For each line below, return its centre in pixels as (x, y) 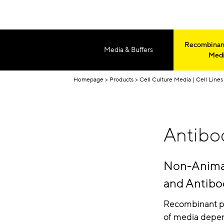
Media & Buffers (128, 50)
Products (121, 79)
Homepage (88, 79)
